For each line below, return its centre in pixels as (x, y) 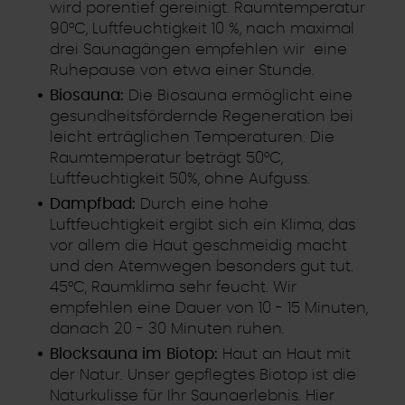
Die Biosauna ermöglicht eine (241, 95)
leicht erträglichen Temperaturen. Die (193, 137)
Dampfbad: (93, 203)
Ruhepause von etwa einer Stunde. (183, 70)
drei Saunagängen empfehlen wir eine (199, 49)
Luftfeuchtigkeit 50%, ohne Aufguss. (180, 178)
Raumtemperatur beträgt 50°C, (167, 157)
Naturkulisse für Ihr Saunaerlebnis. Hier (193, 395)
